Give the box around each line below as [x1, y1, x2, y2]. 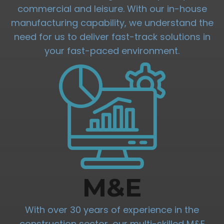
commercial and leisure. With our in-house [17, 2, 207, 15]
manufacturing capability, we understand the [10, 16, 213, 29]
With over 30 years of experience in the [25, 203, 199, 216]
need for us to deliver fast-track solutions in [13, 30, 210, 43]
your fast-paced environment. [44, 44, 179, 57]
